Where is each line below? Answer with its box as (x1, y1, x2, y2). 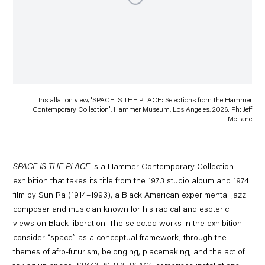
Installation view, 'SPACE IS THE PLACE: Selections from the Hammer (38, 96, 252, 104)
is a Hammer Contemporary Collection (92, 163, 234, 172)
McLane (227, 115, 252, 123)
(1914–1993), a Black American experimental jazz (66, 191, 247, 200)
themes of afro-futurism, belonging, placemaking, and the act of (13, 248, 245, 257)
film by (13, 191, 39, 200)
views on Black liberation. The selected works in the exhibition (13, 219, 243, 228)
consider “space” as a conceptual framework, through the (13, 234, 227, 243)
